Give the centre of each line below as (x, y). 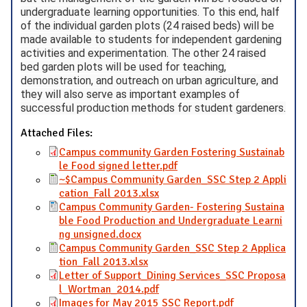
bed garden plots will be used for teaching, (123, 66)
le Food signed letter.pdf (118, 165)
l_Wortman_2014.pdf (109, 289)
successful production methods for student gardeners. (153, 108)
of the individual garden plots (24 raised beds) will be (147, 25)
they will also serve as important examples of (130, 94)
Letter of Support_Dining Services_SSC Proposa (172, 275)
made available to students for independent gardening (151, 39)
